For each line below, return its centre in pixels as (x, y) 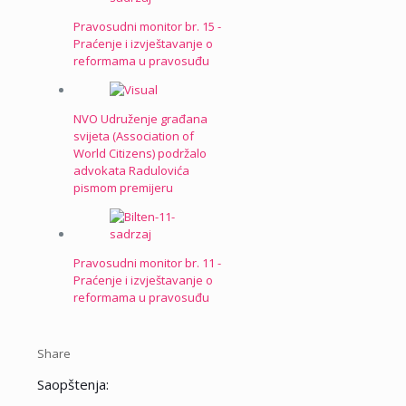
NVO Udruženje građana (140, 119)
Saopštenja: (73, 385)
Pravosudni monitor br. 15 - (147, 27)
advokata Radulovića (131, 171)
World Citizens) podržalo (140, 154)
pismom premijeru (123, 188)
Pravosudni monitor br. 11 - (147, 263)
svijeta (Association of (134, 136)
